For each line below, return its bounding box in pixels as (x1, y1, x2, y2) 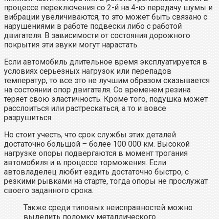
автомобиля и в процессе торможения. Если (4, 158, 166, 167)
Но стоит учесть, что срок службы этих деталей (4, 130, 176, 139)
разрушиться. (4, 113, 53, 122)
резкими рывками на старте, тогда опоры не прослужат (4, 176, 208, 186)
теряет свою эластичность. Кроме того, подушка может (4, 94, 208, 104)
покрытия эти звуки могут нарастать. (4, 40, 139, 49)
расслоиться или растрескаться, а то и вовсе (4, 104, 166, 113)
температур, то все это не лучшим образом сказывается (4, 76, 210, 85)
